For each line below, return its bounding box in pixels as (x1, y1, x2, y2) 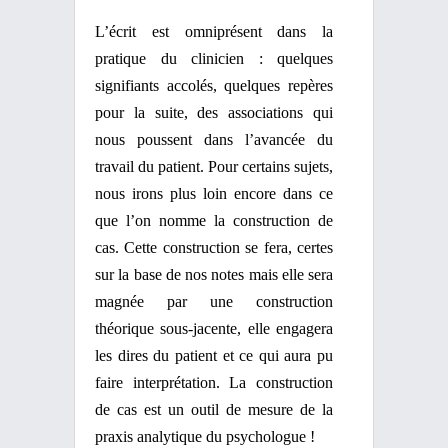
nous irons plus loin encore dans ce (95, 185, 333, 202)
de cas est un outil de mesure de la (95, 401, 333, 418)
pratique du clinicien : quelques (95, 50, 333, 67)
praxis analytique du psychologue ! (95, 428, 315, 445)
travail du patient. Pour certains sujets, (95, 158, 333, 175)
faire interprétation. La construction (95, 374, 333, 391)
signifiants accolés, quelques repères (95, 77, 333, 94)
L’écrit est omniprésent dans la (95, 23, 333, 40)
